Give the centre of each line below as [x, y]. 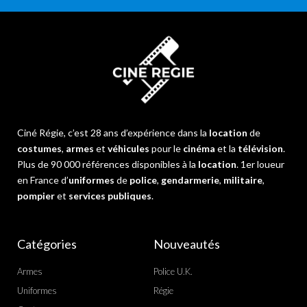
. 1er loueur [260, 164]
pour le [166, 148]
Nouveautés [187, 244]
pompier [36, 195]
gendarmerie [190, 180]
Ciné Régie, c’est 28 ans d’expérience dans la [113, 132]
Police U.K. [173, 271]
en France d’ [43, 180]
